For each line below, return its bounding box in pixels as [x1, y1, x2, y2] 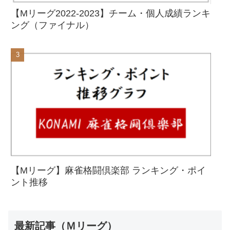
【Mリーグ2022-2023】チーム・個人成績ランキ [11, 8, 210, 18]
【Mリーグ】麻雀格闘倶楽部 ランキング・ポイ [11, 165, 206, 176]
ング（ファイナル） [11, 20, 94, 30]
